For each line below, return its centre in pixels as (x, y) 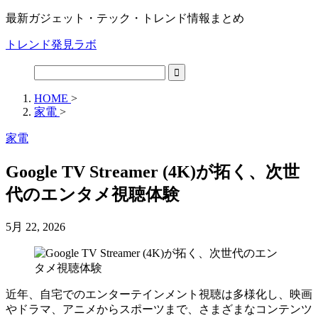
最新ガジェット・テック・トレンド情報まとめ (125, 18)
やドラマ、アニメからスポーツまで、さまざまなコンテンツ (159, 309)
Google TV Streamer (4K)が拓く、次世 (153, 171)
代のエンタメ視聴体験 (93, 194)
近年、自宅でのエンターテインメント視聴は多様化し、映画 (159, 294)
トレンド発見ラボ (51, 44)
